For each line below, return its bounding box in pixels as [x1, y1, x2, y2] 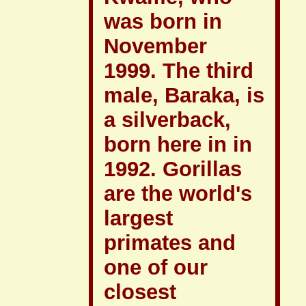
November [104, 34, 207, 58]
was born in [104, 10, 222, 33]
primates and [104, 231, 236, 255]
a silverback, [104, 108, 231, 132]
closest [104, 280, 176, 304]
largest [104, 206, 173, 230]
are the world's [104, 182, 252, 206]
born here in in [104, 133, 252, 156]
